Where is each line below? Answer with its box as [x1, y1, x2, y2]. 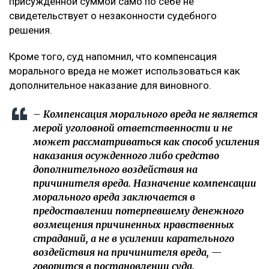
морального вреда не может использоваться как [9, 65, 240, 77]
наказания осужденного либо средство [33, 150, 219, 162]
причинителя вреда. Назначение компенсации [33, 177, 256, 190]
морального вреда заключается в [33, 191, 195, 204]
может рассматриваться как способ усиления [33, 136, 259, 148]
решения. [9, 24, 52, 37]
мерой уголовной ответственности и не [33, 122, 232, 134]
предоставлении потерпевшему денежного [33, 205, 244, 217]
